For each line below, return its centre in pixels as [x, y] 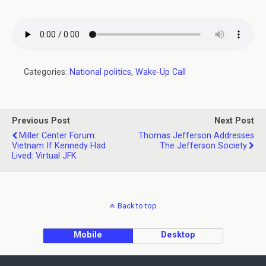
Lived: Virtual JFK [44, 156]
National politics [100, 72]
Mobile [88, 235]
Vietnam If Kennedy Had [59, 146]
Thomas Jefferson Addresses [196, 136]
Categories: [47, 72]
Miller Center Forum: [58, 136]
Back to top [137, 206]
